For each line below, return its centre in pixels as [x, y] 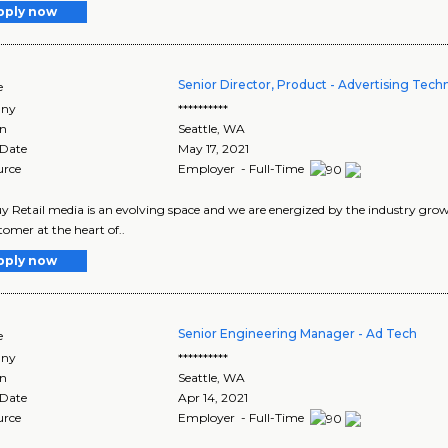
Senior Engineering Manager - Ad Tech [298, 334]
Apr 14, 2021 [213, 398]
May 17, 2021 [214, 149]
